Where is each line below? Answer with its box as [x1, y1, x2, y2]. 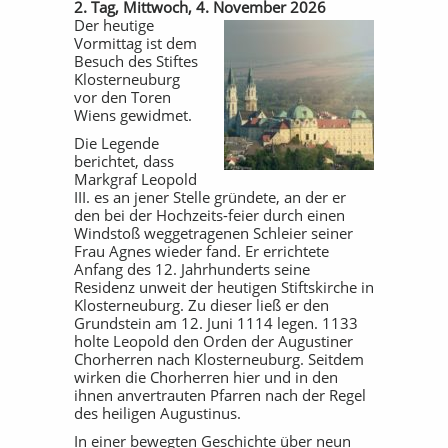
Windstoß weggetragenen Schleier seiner [74, 223, 353, 243]
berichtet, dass [74, 151, 174, 171]
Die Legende [74, 133, 159, 153]
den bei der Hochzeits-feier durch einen [74, 205, 345, 225]
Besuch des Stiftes [74, 51, 198, 71]
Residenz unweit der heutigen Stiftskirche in [74, 277, 374, 297]
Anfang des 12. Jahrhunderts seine [74, 259, 310, 279]
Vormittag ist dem [74, 33, 197, 53]
